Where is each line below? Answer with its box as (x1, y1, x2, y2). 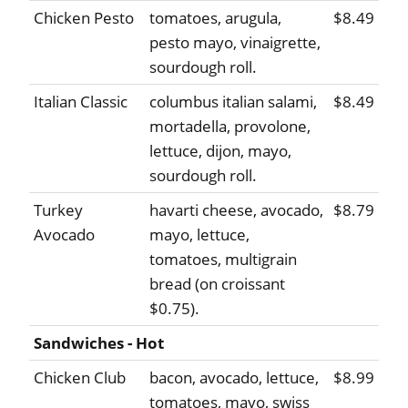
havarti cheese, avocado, (149, 199, 323, 221)
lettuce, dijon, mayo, (149, 140, 291, 162)
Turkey (34, 199, 83, 221)
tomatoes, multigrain (149, 249, 297, 270)
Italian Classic (34, 91, 127, 113)
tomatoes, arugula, (149, 7, 281, 29)
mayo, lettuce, (149, 224, 250, 246)
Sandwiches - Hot (34, 332, 164, 354)
